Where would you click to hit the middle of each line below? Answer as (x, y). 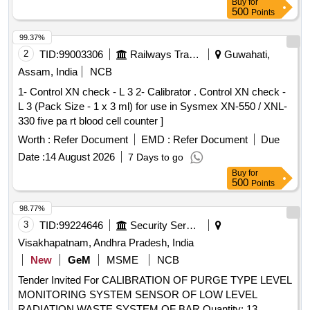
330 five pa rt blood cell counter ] (91, 121)
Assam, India (48, 72)
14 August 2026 (80, 157)
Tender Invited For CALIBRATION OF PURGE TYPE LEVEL (155, 280)
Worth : (34, 140)
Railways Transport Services (194, 55)
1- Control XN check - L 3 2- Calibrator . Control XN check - (109, 92)
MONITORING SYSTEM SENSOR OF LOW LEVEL (138, 295)
